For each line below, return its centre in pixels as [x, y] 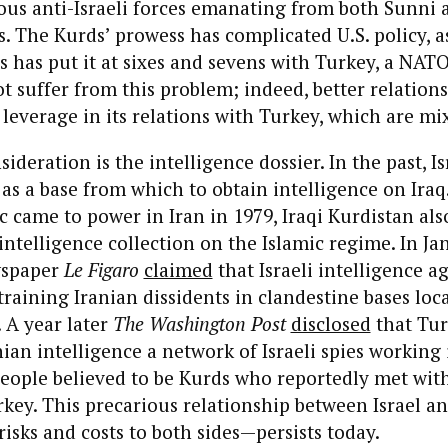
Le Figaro [101, 270]
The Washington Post [199, 324]
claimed [178, 270]
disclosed [330, 324]
